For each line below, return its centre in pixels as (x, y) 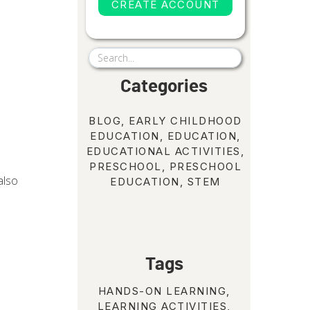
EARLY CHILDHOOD (185, 121)
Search (112, 54)
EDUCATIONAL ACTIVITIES (163, 151)
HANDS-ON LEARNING (162, 291)
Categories (164, 86)
